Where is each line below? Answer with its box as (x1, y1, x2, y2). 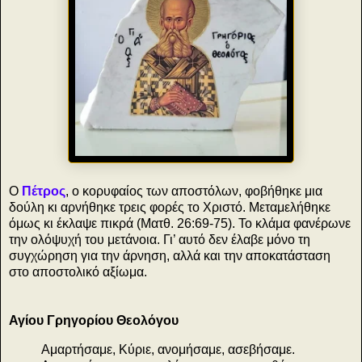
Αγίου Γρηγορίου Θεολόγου (9, 313, 179, 327)
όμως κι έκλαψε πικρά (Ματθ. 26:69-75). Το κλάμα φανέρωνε (9, 216, 351, 230)
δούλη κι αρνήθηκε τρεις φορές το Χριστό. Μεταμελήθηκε (9, 200, 330, 214)
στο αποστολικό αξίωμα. (9, 264, 147, 279)
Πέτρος (22, 183, 65, 198)
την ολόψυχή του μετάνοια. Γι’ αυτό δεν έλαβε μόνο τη (9, 232, 310, 246)
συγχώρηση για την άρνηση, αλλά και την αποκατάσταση (9, 248, 330, 263)
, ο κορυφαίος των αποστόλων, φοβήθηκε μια (65, 183, 322, 198)
